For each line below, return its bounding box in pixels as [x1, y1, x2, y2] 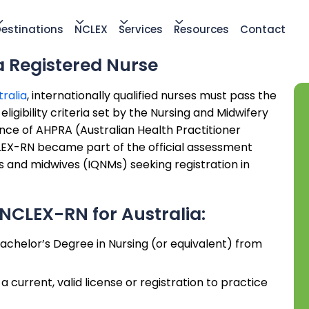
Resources [174, 22, 229, 37]
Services [119, 22, 163, 37]
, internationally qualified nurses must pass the [27, 88, 277, 103]
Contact [240, 22, 286, 37]
